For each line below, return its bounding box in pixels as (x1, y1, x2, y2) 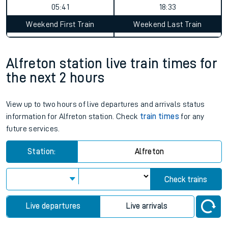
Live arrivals (126, 202, 168, 210)
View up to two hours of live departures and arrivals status (6, 100, 205, 108)
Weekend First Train (26, 20, 95, 28)
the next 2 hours (6, 71, 105, 85)
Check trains (164, 176, 208, 184)
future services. (6, 125, 60, 133)
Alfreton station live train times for (6, 56, 217, 71)
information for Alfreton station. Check (6, 112, 140, 121)
